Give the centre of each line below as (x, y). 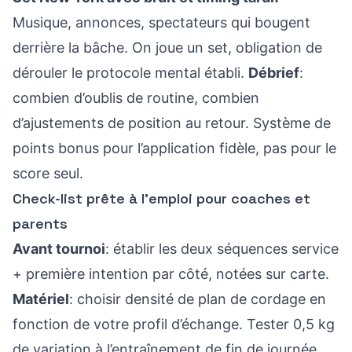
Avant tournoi (59, 249)
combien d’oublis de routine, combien (136, 98)
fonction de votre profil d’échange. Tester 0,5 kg (174, 324)
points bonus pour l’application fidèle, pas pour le (174, 148)
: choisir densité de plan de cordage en (198, 299)
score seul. (48, 173)
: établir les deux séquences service (222, 249)
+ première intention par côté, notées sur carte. (171, 274)
